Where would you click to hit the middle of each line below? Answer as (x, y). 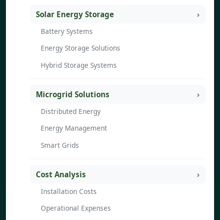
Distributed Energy (71, 111)
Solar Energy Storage (75, 14)
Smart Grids (60, 145)
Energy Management (74, 128)
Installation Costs (69, 191)
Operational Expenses (76, 208)
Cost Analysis (61, 175)
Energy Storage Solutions (81, 48)
